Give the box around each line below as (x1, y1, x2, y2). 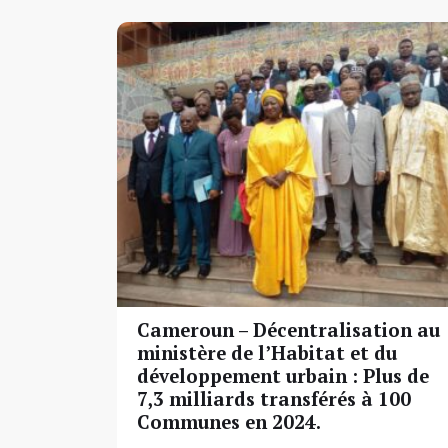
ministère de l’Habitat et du (137, 340, 397, 365)
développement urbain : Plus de (137, 363, 429, 388)
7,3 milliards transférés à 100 (137, 386, 411, 411)
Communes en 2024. (137, 409, 321, 434)
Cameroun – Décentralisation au (137, 317, 440, 342)
